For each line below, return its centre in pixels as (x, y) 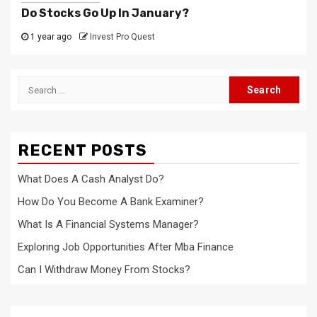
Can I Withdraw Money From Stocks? (104, 270)
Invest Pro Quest (122, 37)
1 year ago (50, 37)
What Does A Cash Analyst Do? (91, 179)
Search (36, 84)
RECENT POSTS (82, 150)
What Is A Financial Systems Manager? (108, 224)
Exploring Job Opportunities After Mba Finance (126, 247)
